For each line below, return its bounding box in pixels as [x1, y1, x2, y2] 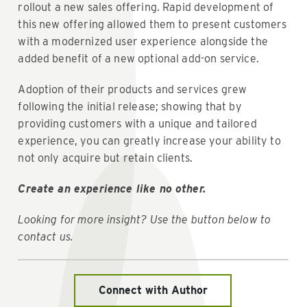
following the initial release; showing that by [18, 99, 242, 113]
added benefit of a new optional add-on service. [18, 51, 259, 65]
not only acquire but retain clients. [18, 151, 193, 164]
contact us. [18, 230, 74, 243]
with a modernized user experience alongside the [18, 34, 268, 48]
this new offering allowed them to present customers [18, 17, 287, 31]
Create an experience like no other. [18, 182, 206, 195]
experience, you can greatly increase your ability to [18, 134, 281, 147]
